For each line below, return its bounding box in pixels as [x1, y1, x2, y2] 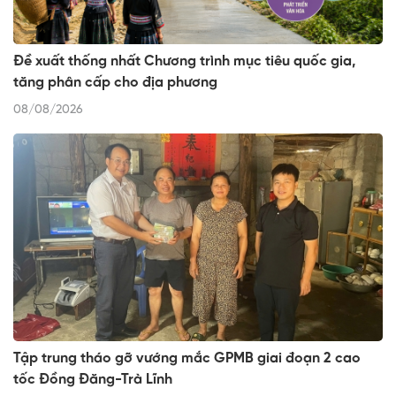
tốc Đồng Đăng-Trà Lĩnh [13, 372, 172, 388]
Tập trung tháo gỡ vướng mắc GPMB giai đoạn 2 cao [13, 351, 361, 367]
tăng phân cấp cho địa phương [13, 75, 217, 91]
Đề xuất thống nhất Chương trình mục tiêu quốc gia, [13, 54, 355, 70]
